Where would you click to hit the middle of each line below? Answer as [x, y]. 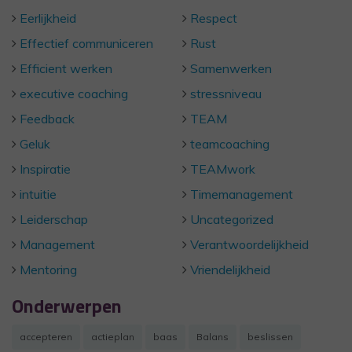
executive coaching [74, 93]
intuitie [38, 194]
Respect [214, 18]
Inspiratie [45, 169]
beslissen [270, 337]
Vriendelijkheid [230, 269]
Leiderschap [54, 219]
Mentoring [48, 269]
